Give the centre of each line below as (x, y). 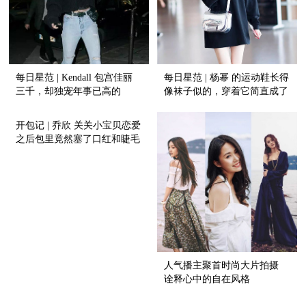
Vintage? (33, 105)
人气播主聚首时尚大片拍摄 (222, 265)
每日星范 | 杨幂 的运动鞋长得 (227, 78)
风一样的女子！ (198, 105)
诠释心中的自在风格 (207, 279)
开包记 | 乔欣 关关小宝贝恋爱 (79, 126)
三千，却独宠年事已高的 (69, 92)
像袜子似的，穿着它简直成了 (226, 92)
